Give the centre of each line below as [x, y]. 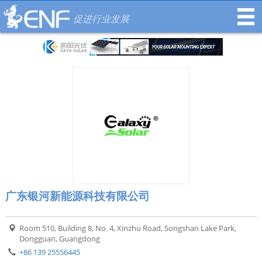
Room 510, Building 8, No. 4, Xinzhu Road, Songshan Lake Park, [127, 228]
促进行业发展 [101, 19]
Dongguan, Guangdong [59, 239]
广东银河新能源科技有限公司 [77, 196]
